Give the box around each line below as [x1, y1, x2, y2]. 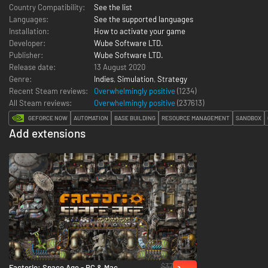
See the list [94, 2, 132, 12]
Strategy [157, 74, 187, 84]
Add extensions [9, 126, 86, 140]
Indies [94, 74, 114, 84]
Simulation [117, 74, 154, 84]
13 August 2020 [94, 62, 145, 72]
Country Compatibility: [9, 2, 85, 12]
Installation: [9, 26, 49, 36]
